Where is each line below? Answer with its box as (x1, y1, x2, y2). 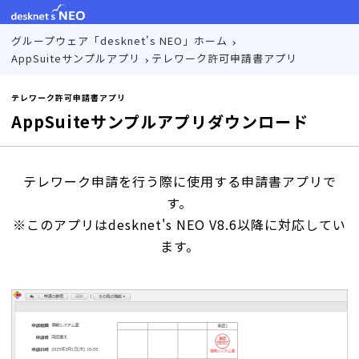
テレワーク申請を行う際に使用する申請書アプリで (22, 171, 337, 191)
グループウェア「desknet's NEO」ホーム (11, 33, 228, 48)
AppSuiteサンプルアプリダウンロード (11, 110, 309, 133)
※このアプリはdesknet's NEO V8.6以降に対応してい (13, 215, 346, 234)
